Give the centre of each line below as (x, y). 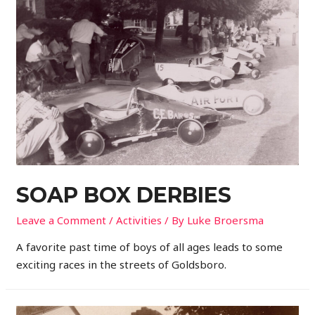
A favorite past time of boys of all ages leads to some (150, 246)
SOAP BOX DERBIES (124, 195)
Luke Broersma (226, 220)
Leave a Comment (62, 220)
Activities (139, 220)
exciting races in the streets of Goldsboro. (122, 264)
